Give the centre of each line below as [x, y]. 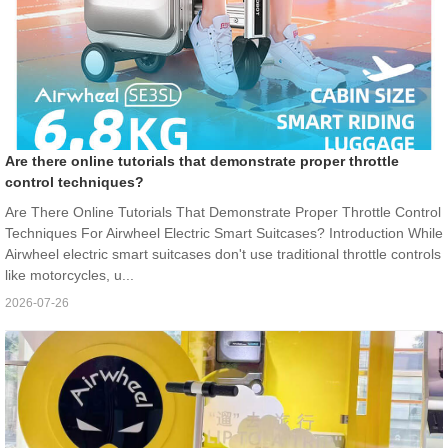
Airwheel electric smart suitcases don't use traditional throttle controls [223, 254]
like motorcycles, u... [69, 275]
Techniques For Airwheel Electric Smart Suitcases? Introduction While [224, 233]
